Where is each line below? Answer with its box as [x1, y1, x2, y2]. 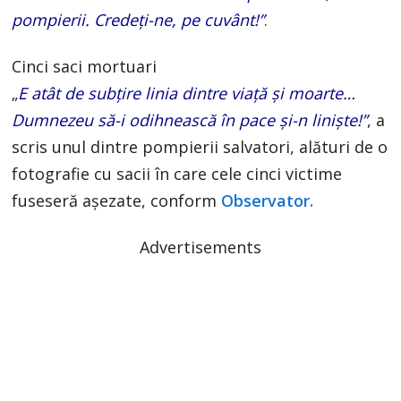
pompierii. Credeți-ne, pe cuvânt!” [12, 8, 265, 30]
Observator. [221, 189, 314, 211]
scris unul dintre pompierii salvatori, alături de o [12, 135, 388, 158]
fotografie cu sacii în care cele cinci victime [12, 162, 343, 184]
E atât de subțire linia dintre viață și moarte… [18, 81, 356, 104]
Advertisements [139, 235, 261, 258]
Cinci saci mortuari [12, 55, 158, 77]
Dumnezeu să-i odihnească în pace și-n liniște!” [12, 108, 368, 131]
